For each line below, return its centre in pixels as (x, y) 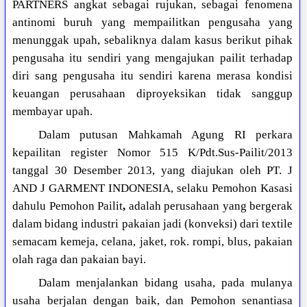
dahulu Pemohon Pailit (68, 206)
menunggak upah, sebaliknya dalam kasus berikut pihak (152, 40)
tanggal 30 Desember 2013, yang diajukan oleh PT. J (152, 171)
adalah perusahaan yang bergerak (210, 206)
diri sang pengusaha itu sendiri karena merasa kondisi (152, 76)
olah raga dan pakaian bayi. (79, 260)
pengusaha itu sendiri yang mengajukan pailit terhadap (152, 58)
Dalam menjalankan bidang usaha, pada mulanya (165, 283)
